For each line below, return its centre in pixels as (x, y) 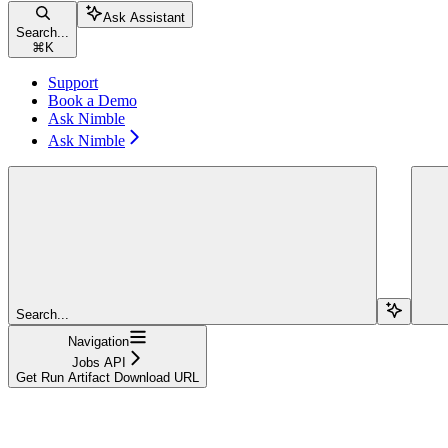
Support (73, 82)
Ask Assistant (144, 17)
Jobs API (98, 362)
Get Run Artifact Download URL (107, 377)
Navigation (98, 341)
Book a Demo (92, 100)
